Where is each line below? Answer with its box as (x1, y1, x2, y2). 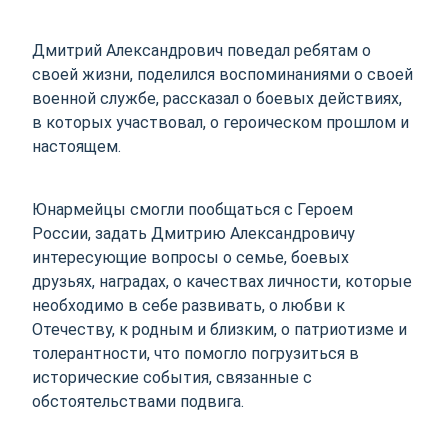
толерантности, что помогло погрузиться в (32, 343, 360, 363)
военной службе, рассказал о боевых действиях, (32, 89, 403, 109)
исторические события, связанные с (32, 367, 313, 387)
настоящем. (32, 137, 122, 157)
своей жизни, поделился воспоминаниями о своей (32, 65, 414, 85)
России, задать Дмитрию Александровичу (32, 223, 356, 243)
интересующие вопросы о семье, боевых (32, 247, 350, 267)
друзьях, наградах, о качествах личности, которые (32, 271, 413, 291)
